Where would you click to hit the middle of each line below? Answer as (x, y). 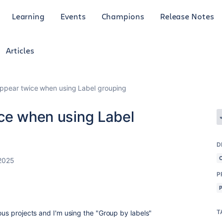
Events (73, 16)
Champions (123, 16)
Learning (28, 16)
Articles (20, 50)
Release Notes (187, 16)
